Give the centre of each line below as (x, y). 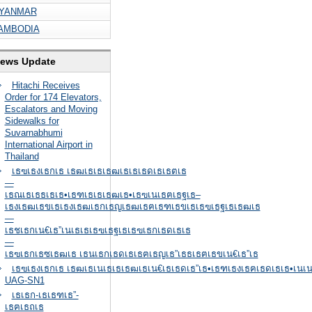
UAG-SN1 (24, 280)
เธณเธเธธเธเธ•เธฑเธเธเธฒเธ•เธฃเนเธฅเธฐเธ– (102, 195)
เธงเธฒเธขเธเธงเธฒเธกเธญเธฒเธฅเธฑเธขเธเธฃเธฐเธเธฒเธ (132, 206)
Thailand (22, 156)
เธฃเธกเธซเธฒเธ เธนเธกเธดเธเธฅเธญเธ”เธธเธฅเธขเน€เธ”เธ (131, 254)
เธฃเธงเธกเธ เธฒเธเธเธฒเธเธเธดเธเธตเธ (99, 171)
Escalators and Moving (51, 109)
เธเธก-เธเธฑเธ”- (45, 295)
